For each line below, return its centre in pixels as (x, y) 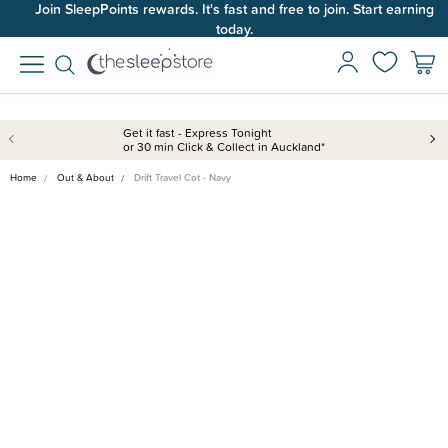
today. (234, 28)
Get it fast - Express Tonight (197, 132)
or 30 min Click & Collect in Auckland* (224, 146)
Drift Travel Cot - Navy (182, 177)
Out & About (85, 177)
